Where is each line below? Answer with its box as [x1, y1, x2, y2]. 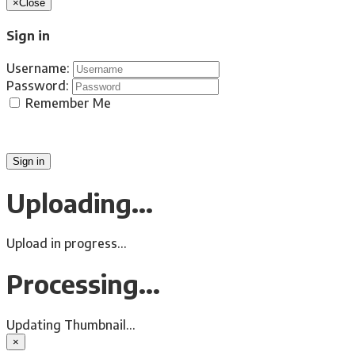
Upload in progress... [6, 235, 127, 252]
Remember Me [22, 95, 111, 112]
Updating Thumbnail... [6, 316, 136, 333]
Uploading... [6, 186, 153, 219]
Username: [6, 60, 70, 77]
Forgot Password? [6, 124, 114, 140]
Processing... [6, 268, 160, 300]
